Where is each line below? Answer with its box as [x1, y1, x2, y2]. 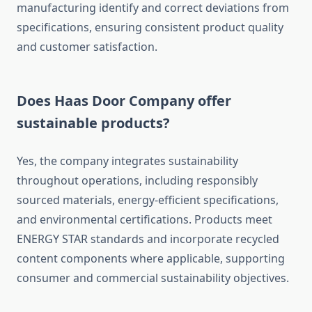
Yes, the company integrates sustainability [17, 153, 238, 169]
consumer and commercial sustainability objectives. [17, 270, 289, 286]
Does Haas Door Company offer [17, 91, 231, 111]
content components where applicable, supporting [17, 251, 285, 267]
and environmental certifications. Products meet [17, 212, 272, 228]
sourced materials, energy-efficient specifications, [17, 192, 279, 208]
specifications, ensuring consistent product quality [17, 19, 283, 36]
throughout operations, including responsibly [17, 173, 258, 189]
